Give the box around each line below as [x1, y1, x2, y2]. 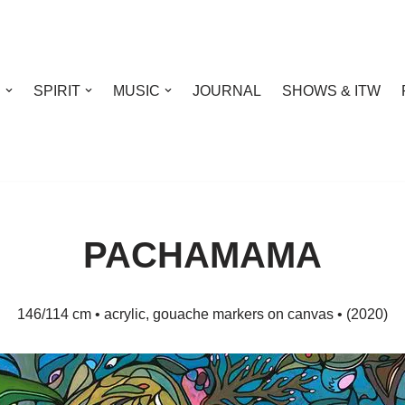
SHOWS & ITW [282, 82, 381, 99]
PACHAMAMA [83, 234, 322, 275]
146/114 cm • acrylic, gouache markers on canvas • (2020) [17, 306, 388, 322]
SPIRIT [33, 82, 80, 99]
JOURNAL [193, 82, 261, 99]
